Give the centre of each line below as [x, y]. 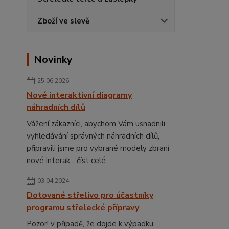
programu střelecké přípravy [83, 208]
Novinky [53, 60]
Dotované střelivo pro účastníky [90, 196]
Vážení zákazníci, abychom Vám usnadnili [96, 124]
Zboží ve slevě [63, 21]
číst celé [91, 161]
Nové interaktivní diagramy [79, 95]
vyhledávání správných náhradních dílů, [93, 136]
